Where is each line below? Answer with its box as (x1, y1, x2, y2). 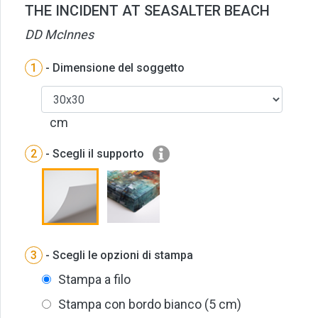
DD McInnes (25, 27, 94, 43)
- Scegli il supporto (43, 147, 144, 161)
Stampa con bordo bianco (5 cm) (58, 297, 241, 312)
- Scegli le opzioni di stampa (43, 248, 193, 263)
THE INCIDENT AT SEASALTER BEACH (25, 2, 270, 20)
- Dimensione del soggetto (43, 61, 185, 75)
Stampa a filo (58, 272, 131, 287)
